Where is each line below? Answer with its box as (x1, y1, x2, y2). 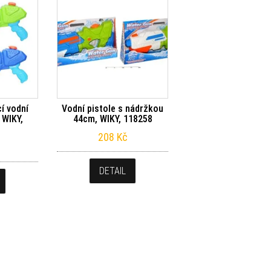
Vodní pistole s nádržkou (62, 103, 164, 115)
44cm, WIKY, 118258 (73, 113, 152, 125)
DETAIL (99, 165, 126, 177)
